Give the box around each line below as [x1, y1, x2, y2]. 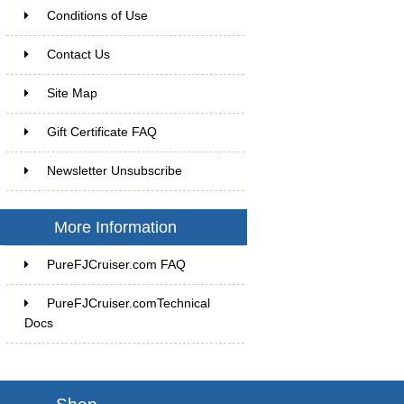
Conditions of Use [46, 8, 148, 23]
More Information [53, 217, 177, 236]
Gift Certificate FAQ [46, 124, 157, 139]
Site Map [46, 86, 97, 100]
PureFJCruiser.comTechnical [46, 296, 210, 310]
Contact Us [46, 47, 110, 61]
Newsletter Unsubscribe [46, 163, 182, 178]
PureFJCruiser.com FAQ [46, 257, 186, 271]
